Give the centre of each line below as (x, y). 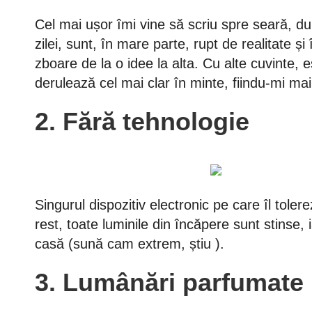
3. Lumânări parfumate (169, 282)
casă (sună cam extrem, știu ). (130, 244)
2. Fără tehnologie (142, 122)
